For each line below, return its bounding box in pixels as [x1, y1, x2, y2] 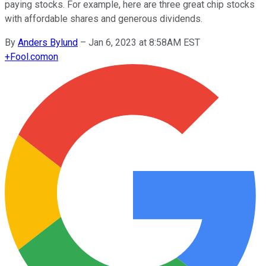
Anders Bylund [18, 36, 78, 48]
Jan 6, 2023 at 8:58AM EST [88, 36, 200, 48]
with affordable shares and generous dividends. [5, 12, 202, 24]
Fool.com [10, 50, 48, 62]
